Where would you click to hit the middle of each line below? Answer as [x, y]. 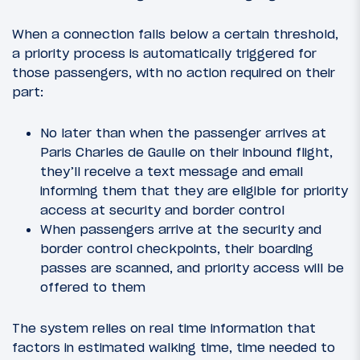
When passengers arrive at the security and [181, 229]
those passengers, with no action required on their [174, 72]
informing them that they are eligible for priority [194, 191]
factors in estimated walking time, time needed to [174, 348]
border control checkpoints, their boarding [177, 249]
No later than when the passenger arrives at [183, 133]
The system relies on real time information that [164, 328]
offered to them [93, 287]
